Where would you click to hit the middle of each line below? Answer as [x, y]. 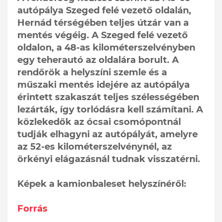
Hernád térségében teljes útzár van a [103, 23]
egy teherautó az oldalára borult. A [98, 60]
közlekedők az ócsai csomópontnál [99, 122]
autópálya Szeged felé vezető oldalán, [104, 10]
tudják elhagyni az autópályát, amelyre [108, 134]
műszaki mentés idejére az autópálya [104, 84]
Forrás [32, 208]
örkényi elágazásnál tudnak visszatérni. [109, 159]
